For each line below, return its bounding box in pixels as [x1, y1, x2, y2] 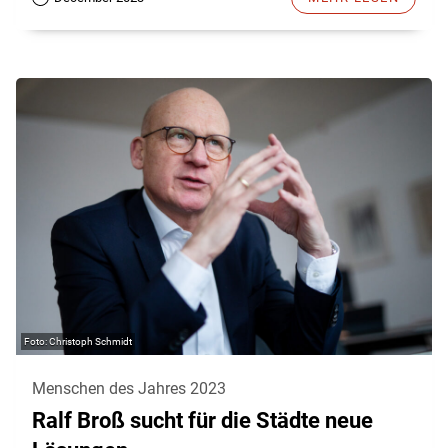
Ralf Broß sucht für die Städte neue [32, 408, 373, 434]
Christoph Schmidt [49, 336, 132, 348]
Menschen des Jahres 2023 [32, 379, 226, 399]
